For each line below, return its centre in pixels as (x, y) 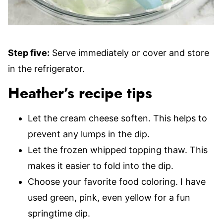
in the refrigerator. (46, 69)
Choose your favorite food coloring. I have (117, 182)
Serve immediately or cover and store (129, 53)
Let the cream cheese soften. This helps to (117, 118)
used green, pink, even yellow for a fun (109, 197)
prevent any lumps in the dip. (89, 134)
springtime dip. (59, 213)
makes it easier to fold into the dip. (101, 166)
